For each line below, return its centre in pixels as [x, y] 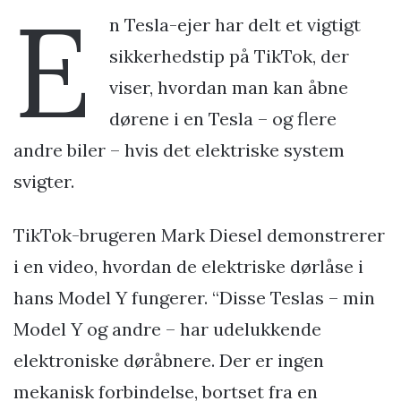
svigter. [44, 181]
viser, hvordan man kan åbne [229, 87]
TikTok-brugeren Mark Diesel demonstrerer [199, 235]
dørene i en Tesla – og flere [223, 118]
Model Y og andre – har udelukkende [167, 328]
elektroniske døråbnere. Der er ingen [169, 360]
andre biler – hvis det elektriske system [179, 149]
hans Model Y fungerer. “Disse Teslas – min [194, 297]
